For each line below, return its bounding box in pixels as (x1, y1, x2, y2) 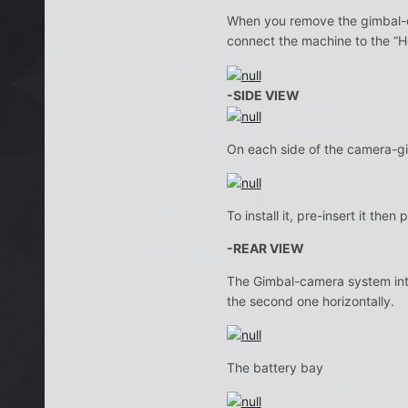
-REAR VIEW (226, 240, 304, 256)
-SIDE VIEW (226, 87, 300, 103)
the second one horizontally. (226, 292, 394, 309)
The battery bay (226, 360, 323, 376)
